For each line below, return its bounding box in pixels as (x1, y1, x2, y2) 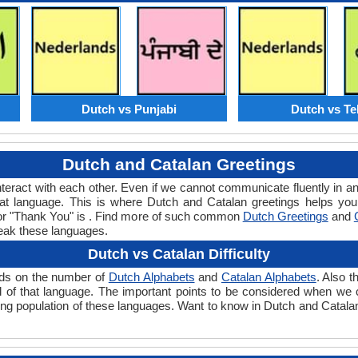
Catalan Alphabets (221, 270, 316, 284)
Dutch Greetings (242, 209, 328, 224)
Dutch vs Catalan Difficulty (88, 246, 270, 263)
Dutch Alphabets (108, 270, 195, 284)
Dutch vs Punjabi (81, 101, 177, 116)
